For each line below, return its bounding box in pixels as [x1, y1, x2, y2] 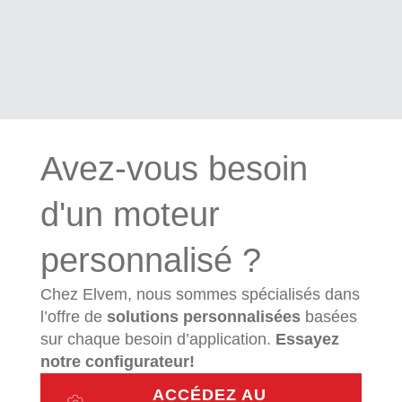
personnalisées [183, 307, 301, 326]
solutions [107, 307, 179, 326]
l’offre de [40, 307, 107, 326]
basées [301, 307, 357, 326]
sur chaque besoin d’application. [40, 329, 275, 348]
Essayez [275, 329, 339, 348]
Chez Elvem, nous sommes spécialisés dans [40, 284, 360, 303]
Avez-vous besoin [40, 149, 308, 188]
